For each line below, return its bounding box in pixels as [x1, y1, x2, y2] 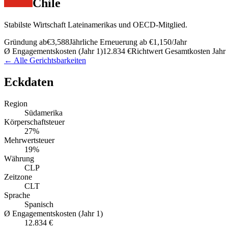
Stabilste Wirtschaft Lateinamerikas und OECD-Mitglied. [4, 20, 187, 29]
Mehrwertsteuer [4, 135, 54, 145]
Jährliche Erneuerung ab [69, 37, 147, 46]
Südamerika [24, 108, 63, 117]
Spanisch [24, 199, 53, 209]
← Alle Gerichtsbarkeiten [4, 55, 86, 65]
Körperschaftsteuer [4, 117, 65, 126]
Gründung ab [4, 37, 47, 46]
